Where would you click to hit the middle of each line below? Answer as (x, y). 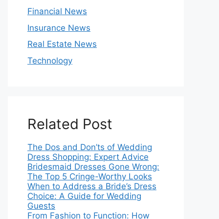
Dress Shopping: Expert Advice (88, 157)
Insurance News (59, 28)
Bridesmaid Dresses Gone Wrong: (93, 166)
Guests (41, 206)
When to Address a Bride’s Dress (92, 186)
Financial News (57, 11)
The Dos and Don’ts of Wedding (90, 147)
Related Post (70, 124)
